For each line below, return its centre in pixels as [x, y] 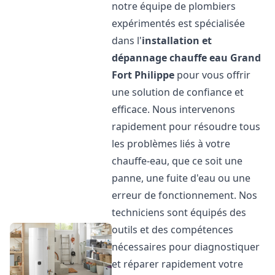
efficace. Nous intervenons [174, 109]
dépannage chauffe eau [170, 58]
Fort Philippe [143, 75]
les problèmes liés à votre [171, 144]
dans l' [127, 41]
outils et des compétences [173, 230]
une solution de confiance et [178, 92]
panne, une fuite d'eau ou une [181, 178]
